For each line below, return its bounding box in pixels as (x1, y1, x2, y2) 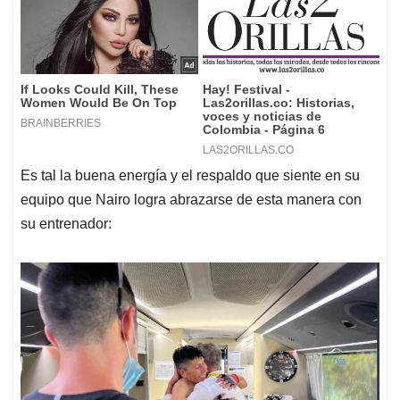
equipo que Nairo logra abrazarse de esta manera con (21, 192, 362, 208)
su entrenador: (21, 216, 112, 232)
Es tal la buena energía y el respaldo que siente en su (21, 168, 360, 184)
